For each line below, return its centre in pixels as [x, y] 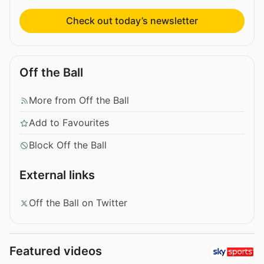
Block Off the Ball [68, 145]
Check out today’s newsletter [132, 21]
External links [57, 175]
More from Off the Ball [79, 100]
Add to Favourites [69, 123]
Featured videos [56, 251]
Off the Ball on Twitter [78, 203]
